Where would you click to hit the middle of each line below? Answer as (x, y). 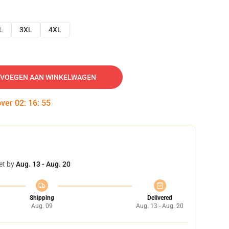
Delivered (160, 198)
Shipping (42, 198)
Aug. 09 (42, 206)
